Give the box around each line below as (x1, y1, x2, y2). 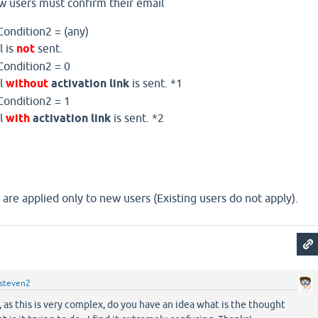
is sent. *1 (129, 77, 183, 89)
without (6, 77, 52, 90)
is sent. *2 (111, 111, 165, 124)
